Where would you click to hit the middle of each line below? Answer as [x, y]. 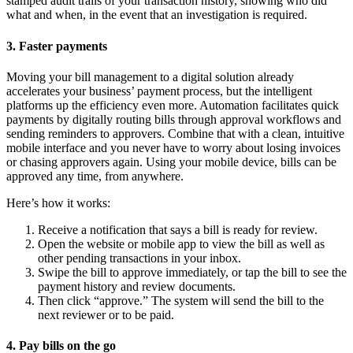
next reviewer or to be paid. [106, 314]
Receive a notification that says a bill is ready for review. [178, 229]
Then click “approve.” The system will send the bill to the [181, 300]
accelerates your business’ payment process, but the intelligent [159, 91]
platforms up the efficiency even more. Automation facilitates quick [173, 105]
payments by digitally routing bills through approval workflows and [174, 119]
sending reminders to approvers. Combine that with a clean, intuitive [175, 133]
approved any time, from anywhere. [95, 176]
